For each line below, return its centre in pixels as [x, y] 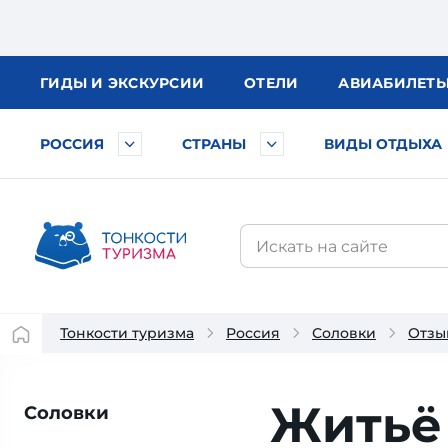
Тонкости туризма [127, 333]
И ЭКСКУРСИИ [147, 83]
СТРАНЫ [214, 144]
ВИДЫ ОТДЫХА [383, 144]
